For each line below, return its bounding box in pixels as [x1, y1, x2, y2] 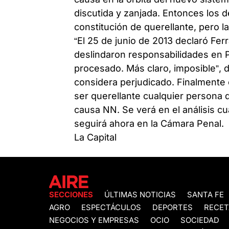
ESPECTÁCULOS [81, 203, 141, 213]
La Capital [74, 131, 117, 143]
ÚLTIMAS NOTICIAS [104, 190, 176, 200]
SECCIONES [49, 190, 93, 200]
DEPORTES [152, 203, 193, 213]
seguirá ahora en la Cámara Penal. [74, 118, 224, 129]
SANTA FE [187, 190, 224, 200]
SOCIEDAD [180, 216, 219, 225]
